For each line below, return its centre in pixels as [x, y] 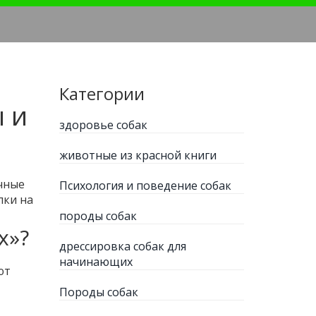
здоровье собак [103, 125]
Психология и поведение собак [145, 186]
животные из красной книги [138, 155]
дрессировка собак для [122, 246]
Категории [102, 93]
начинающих [96, 262]
